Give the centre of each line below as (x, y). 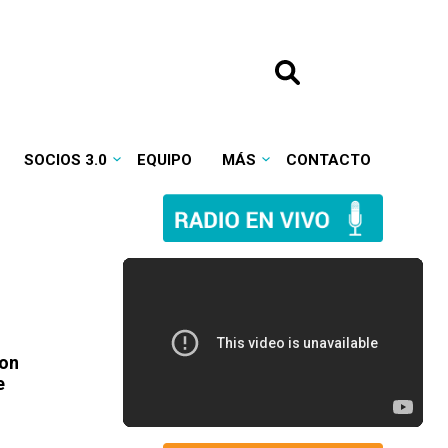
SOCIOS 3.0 (65, 160)
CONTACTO (328, 160)
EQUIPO (164, 160)
